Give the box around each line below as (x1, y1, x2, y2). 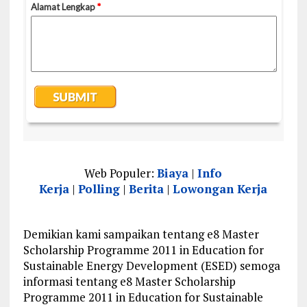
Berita (129, 181, 164, 197)
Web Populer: (84, 165, 158, 182)
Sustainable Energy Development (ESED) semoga (23, 258, 280, 274)
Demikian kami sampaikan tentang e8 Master (23, 226, 259, 243)
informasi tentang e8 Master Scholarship (23, 273, 236, 290)
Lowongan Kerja (173, 181, 268, 197)
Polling (78, 181, 121, 197)
